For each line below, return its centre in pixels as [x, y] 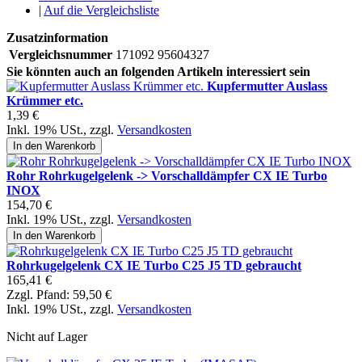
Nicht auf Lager [47, 337]
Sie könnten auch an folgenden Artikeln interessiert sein [158, 72]
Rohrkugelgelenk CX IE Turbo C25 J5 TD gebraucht [154, 266]
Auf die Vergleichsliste [101, 11]
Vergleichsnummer [61, 55]
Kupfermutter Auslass [267, 86]
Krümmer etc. [45, 101]
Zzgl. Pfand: [40, 295]
